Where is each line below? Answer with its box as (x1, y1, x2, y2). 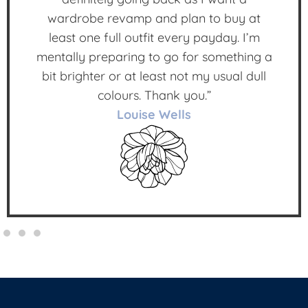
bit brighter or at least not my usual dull (42, 68, 266, 85)
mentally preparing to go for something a (36, 49, 272, 65)
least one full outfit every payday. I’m (48, 30, 260, 46)
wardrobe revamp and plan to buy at (47, 10, 261, 27)
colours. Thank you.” (97, 87, 211, 104)
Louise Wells (117, 107, 191, 123)
